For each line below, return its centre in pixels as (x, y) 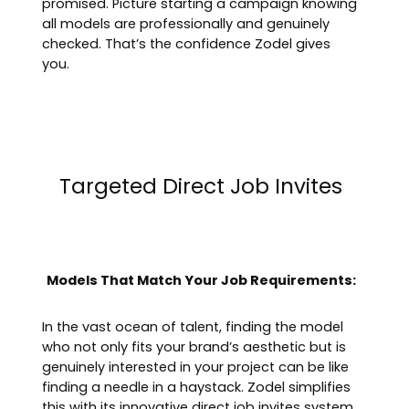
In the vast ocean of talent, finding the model (193, 326)
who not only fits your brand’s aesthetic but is (194, 346)
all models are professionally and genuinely (186, 24)
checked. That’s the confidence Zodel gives (187, 44)
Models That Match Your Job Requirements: (201, 280)
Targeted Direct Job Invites (201, 186)
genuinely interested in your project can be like (196, 367)
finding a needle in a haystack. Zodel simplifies (197, 387)
